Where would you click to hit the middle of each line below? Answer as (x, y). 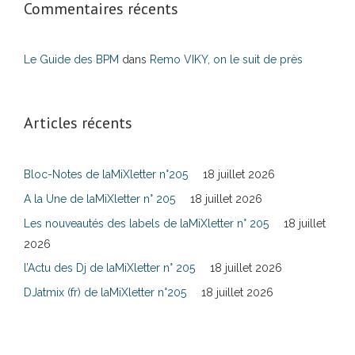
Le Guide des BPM (71, 59)
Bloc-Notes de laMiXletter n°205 (106, 174)
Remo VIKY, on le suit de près (226, 59)
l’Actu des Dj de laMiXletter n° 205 (109, 268)
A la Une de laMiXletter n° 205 (99, 199)
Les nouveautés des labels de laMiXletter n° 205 (146, 223)
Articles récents (78, 123)
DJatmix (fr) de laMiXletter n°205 (105, 292)
